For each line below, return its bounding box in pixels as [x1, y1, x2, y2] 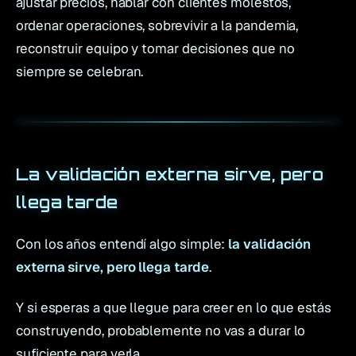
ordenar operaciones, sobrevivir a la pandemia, [16, 17, 299, 35]
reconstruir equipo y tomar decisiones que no [16, 40, 295, 58]
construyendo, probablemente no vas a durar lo [16, 321, 306, 339]
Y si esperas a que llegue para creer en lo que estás [16, 298, 331, 316]
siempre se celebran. [16, 63, 144, 81]
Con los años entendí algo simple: [16, 235, 229, 253]
